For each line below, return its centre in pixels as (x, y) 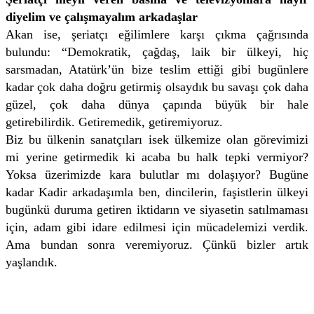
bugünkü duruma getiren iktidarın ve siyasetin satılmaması (157, 209)
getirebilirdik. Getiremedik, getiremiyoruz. (114, 122)
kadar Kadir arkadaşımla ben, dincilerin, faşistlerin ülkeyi (157, 192)
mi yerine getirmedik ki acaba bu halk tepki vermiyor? (157, 157)
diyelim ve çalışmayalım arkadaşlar (102, 16)
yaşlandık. (32, 262)
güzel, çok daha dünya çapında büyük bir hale (157, 104)
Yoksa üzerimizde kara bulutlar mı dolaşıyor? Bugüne (157, 174)
